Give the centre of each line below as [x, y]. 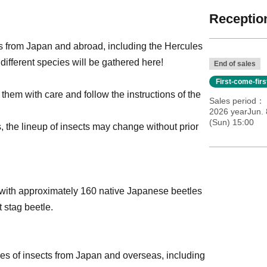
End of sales [235, 64]
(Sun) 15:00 [231, 122]
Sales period [232, 101]
